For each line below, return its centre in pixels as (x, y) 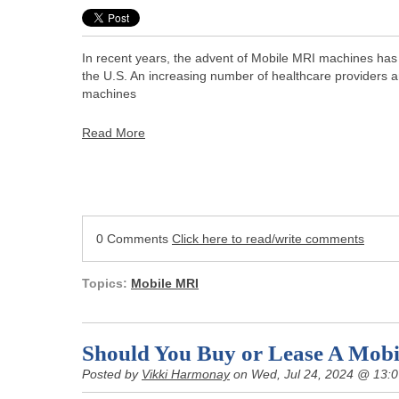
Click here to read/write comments (268, 239)
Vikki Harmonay (186, 375)
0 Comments (134, 239)
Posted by (112, 375)
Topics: (106, 284)
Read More (114, 132)
